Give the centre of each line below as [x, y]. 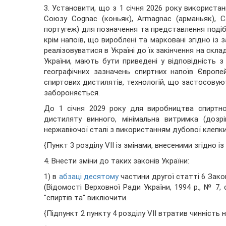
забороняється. [72, 93]
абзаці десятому [89, 177]
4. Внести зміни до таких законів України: [117, 161]
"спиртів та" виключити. [86, 198]
